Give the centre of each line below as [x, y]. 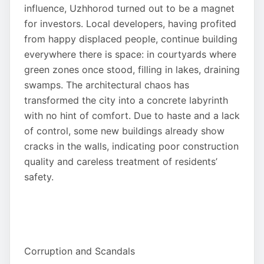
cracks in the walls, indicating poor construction [131, 146]
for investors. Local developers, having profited [130, 24]
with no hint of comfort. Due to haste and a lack [132, 115]
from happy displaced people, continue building [131, 39]
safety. [39, 177]
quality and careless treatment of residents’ [121, 161]
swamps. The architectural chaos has [107, 85]
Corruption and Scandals [80, 251]
